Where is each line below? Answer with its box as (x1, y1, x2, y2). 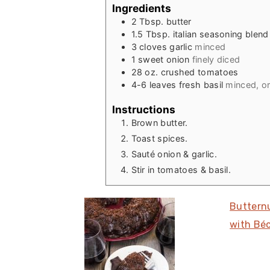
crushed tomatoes (160, 66, 239, 77)
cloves (139, 41, 167, 52)
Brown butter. (131, 118, 188, 128)
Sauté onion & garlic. (131, 149, 217, 160)
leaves (149, 79, 177, 90)
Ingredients (111, 1, 171, 14)
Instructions (111, 103, 175, 116)
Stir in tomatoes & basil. (131, 165, 231, 175)
